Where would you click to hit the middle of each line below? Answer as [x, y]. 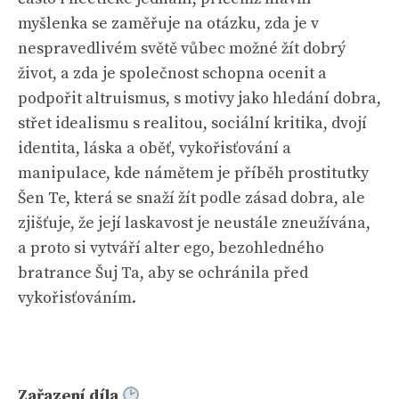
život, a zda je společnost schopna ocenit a [172, 73]
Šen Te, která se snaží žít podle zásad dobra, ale [191, 198]
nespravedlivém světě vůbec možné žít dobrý [182, 49]
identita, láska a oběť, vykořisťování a [155, 148]
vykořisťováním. [77, 298]
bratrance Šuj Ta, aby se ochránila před [163, 273]
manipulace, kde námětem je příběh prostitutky [193, 173]
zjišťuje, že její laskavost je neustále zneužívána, [194, 223]
